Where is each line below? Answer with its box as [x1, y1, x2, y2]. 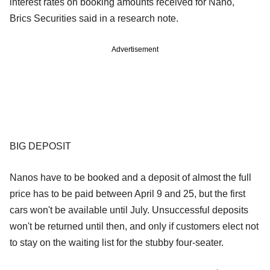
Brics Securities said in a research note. [10, 13, 178, 24]
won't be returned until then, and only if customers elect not [10, 221, 259, 232]
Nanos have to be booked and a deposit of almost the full [10, 172, 251, 183]
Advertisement [111, 45, 159, 54]
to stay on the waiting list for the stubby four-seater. [10, 237, 224, 248]
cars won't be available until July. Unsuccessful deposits [10, 205, 248, 216]
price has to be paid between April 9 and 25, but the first [10, 189, 245, 199]
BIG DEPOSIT [10, 141, 71, 152]
